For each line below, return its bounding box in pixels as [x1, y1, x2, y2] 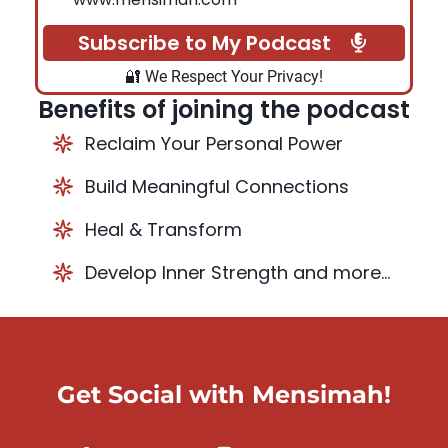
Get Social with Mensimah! [57, 379, 391, 409]
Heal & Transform [85, 216, 242, 242]
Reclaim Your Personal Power [85, 130, 343, 156]
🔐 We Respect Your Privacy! [125, 66, 323, 86]
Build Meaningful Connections [85, 173, 349, 199]
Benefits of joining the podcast [38, 92, 410, 126]
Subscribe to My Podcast [77, 28, 331, 57]
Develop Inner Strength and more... [85, 259, 390, 285]
